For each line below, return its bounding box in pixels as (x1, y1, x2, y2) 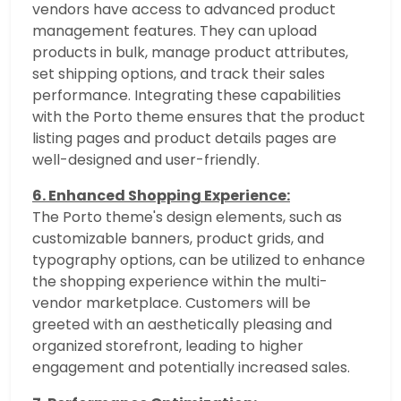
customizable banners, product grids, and (32, 228, 324, 250)
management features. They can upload (32, 21, 317, 42)
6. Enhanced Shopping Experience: (32, 185, 290, 207)
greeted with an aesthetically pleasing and (32, 314, 332, 336)
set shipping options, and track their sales (32, 64, 325, 85)
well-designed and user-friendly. (32, 149, 260, 171)
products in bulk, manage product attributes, (32, 42, 348, 64)
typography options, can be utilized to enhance (32, 250, 365, 271)
